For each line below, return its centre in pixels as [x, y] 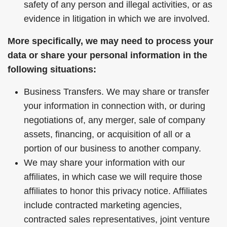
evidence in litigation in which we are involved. [117, 19]
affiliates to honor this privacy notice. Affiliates [116, 191]
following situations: [52, 69]
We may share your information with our [104, 163]
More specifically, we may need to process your [110, 41]
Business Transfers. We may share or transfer [117, 92]
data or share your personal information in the [107, 55]
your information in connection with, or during [115, 106]
